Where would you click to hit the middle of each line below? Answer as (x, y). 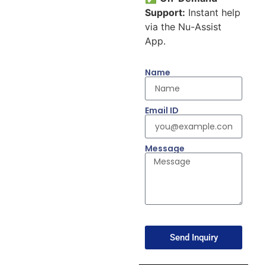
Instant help (213, 12)
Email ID (162, 111)
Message (165, 149)
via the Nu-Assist (183, 26)
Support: (165, 12)
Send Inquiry (194, 237)
